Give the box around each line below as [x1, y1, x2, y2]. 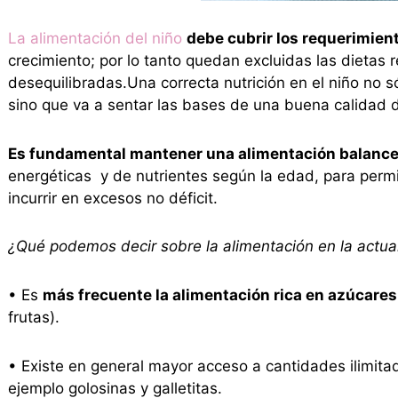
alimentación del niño [29, 28, 182, 47]
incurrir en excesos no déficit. [7, 188, 218, 207]
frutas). [7, 308, 60, 327]
